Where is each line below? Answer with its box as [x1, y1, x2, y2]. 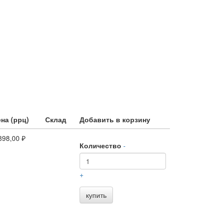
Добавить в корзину [79, 114, 150, 124]
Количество [79, 140, 121, 150]
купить [85, 190, 107, 200]
